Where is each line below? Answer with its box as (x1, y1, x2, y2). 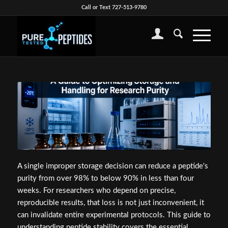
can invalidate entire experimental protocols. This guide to (17, 211, 211, 219)
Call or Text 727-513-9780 (81, 5, 147, 10)
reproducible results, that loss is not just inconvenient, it (17, 198, 204, 207)
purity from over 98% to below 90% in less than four (17, 174, 194, 182)
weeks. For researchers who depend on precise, (17, 186, 176, 194)
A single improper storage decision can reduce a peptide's (17, 162, 208, 170)
